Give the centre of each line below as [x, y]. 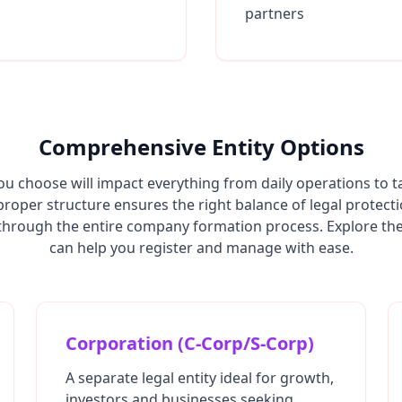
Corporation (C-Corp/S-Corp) [190, 343]
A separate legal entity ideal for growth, [200, 378]
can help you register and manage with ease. [201, 248]
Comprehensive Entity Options [201, 147]
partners [275, 13]
